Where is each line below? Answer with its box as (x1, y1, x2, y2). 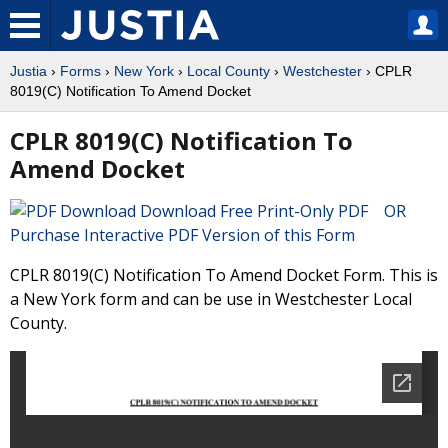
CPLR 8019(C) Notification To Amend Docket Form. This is (10, 264, 438, 286)
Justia (10, 63, 47, 79)
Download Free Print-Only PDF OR (136, 200, 418, 222)
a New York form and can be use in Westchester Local (10, 288, 412, 310)
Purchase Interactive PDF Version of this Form (10, 224, 355, 246)
